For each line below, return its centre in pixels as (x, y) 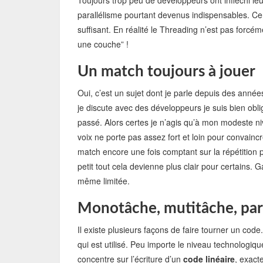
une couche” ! (103, 44)
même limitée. (104, 181)
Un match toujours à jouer (166, 72)
